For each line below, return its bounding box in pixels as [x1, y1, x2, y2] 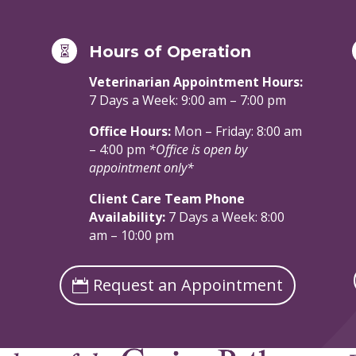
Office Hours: [88, 122, 174, 140]
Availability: [88, 207, 168, 226]
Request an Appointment [93, 274, 284, 296]
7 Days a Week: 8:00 [168, 207, 284, 226]
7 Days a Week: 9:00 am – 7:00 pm [88, 91, 289, 109]
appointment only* [88, 158, 194, 176]
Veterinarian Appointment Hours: [88, 72, 303, 91]
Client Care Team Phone [88, 189, 245, 207]
